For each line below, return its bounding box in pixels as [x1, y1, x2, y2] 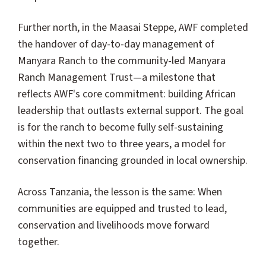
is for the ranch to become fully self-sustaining [18, 120, 223, 135]
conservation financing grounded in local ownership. [18, 153, 248, 169]
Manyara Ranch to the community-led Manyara [18, 53, 226, 69]
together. [18, 235, 59, 250]
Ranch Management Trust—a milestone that [18, 70, 216, 85]
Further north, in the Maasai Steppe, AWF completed [18, 20, 248, 36]
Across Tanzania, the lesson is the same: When [18, 185, 222, 200]
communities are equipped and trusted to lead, [18, 201, 227, 217]
